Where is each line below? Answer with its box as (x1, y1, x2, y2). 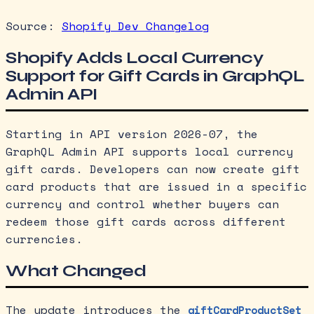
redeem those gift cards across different (6, 212, 286, 230)
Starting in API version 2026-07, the (6, 125, 258, 142)
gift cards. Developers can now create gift (6, 160, 300, 177)
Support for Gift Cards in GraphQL (6, 65, 305, 86)
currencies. (6, 230, 83, 247)
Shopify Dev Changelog (62, 17, 209, 34)
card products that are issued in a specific (6, 177, 307, 195)
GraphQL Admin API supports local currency (6, 142, 293, 160)
